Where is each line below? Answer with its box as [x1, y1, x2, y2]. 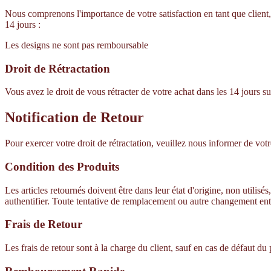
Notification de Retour [5, 109, 144, 126]
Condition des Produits [5, 160, 125, 173]
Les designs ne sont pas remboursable [5, 39, 148, 50]
